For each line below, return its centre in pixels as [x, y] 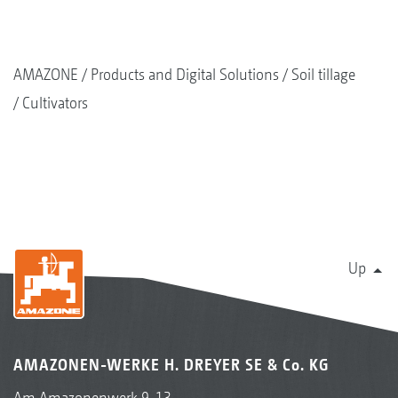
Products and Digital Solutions [185, 74]
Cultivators [55, 102]
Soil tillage [323, 74]
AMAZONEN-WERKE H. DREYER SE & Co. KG [171, 364]
